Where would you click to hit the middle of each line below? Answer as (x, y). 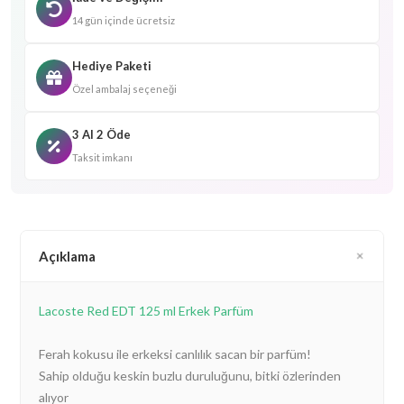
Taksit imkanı (102, 157)
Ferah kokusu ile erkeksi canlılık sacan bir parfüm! (175, 353)
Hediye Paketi (112, 65)
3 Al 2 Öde (101, 134)
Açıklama (67, 256)
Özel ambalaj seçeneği (124, 88)
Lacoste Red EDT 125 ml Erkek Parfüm (146, 310)
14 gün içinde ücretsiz (124, 20)
